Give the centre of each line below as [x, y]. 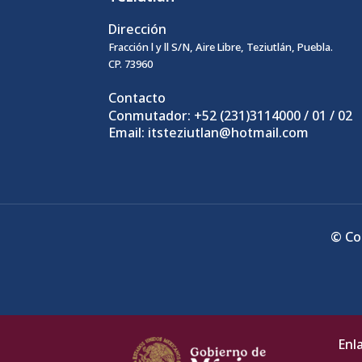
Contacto [137, 98]
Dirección [138, 29]
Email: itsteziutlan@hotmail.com [209, 133]
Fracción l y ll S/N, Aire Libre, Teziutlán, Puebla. [221, 46]
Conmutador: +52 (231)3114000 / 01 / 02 [231, 115]
